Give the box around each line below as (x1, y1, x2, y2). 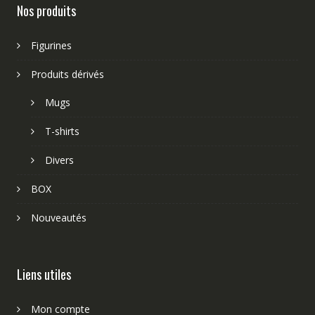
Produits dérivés (30, 67, 104, 81)
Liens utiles (16, 264, 71, 283)
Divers (44, 153, 74, 167)
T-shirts (44, 124, 79, 138)
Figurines (30, 38, 72, 52)
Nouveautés (30, 210, 86, 224)
